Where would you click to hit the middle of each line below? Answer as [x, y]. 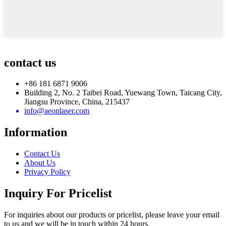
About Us [40, 163]
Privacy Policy [47, 172]
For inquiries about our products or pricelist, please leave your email [112, 215]
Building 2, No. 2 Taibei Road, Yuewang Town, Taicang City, [123, 93]
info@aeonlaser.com [57, 111]
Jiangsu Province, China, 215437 [77, 102]
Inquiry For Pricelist [58, 193]
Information [36, 132]
